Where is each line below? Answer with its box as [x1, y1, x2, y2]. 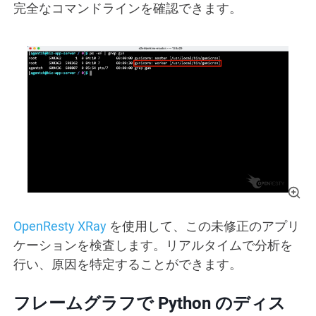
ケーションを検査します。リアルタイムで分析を [13, 238, 293, 253]
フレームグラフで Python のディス [13, 293, 286, 314]
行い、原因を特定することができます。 [13, 257, 242, 272]
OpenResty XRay [13, 219, 107, 234]
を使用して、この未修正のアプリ [107, 219, 300, 234]
